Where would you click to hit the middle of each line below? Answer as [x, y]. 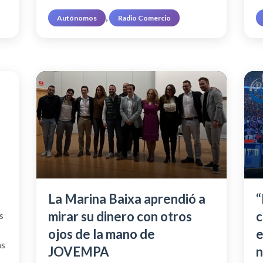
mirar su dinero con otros [120, 216]
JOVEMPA [78, 251]
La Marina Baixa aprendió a [127, 198]
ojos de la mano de [101, 234]
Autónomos [77, 18]
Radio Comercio [144, 18]
